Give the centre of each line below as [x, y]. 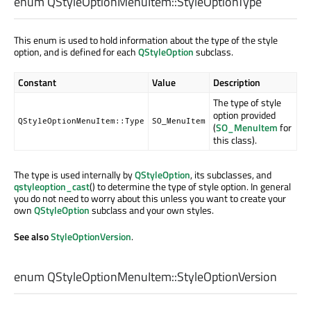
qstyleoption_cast [52, 187]
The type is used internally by [74, 175]
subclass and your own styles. [152, 210]
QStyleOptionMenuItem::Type [81, 121]
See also [32, 237]
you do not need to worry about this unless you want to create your [150, 199]
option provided [244, 115]
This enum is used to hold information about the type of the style [146, 40]
